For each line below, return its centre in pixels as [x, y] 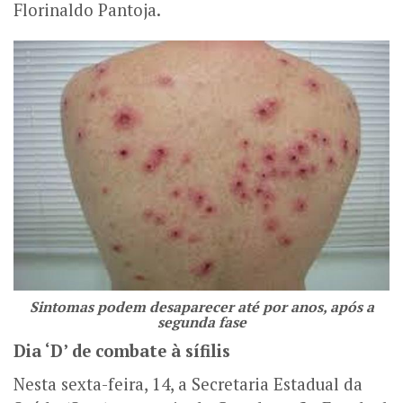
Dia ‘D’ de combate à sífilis [122, 351]
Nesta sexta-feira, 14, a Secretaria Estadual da [188, 385]
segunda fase [201, 322]
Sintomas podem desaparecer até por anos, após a [201, 307]
